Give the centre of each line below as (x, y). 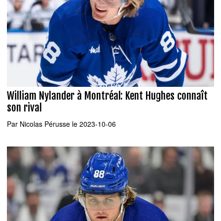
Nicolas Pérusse (45, 124)
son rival (24, 108)
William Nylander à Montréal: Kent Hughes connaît (107, 96)
